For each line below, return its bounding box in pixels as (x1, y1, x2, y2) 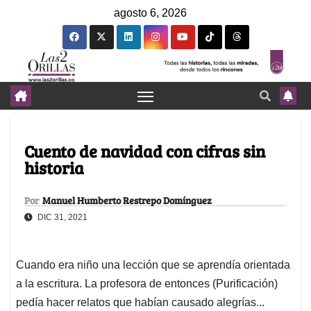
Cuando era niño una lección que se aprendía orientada (16, 259, 290, 271)
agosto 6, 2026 (114, 7, 187, 19)
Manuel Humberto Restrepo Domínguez (42, 194, 212, 208)
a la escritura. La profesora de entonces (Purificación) (16, 278, 278, 290)
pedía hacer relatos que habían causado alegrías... (16, 296, 264, 309)
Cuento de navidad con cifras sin (24, 140, 265, 163)
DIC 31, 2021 (35, 212, 87, 223)
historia (24, 156, 84, 180)
